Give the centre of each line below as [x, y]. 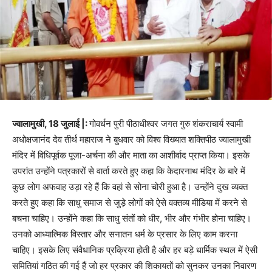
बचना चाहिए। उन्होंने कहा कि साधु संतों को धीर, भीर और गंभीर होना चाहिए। [132, 218]
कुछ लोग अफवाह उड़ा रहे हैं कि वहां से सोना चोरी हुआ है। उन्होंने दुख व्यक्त [130, 186]
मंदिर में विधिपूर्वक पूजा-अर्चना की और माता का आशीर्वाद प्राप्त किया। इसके [131, 155]
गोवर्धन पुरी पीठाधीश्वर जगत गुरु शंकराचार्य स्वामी [166, 123]
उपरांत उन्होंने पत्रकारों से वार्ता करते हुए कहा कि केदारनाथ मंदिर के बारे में [129, 171]
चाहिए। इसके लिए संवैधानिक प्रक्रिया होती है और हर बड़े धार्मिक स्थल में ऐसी [135, 250]
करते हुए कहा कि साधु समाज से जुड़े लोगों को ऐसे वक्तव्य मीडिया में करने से [130, 202]
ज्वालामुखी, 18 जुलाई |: [51, 123]
